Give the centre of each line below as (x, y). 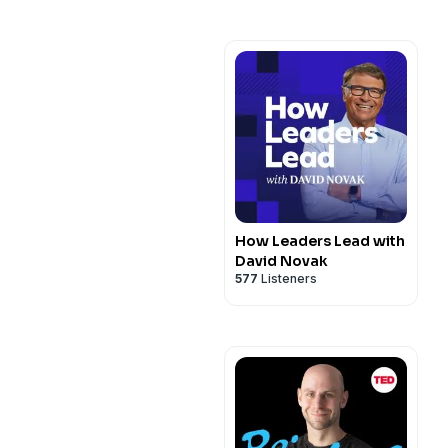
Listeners (287, 278)
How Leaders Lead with (320, 241)
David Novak (281, 261)
